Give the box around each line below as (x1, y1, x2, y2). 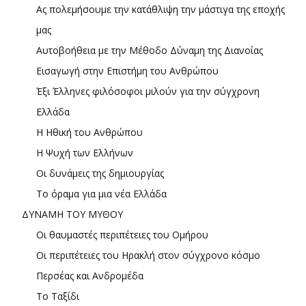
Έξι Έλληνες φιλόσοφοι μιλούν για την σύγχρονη (36, 85, 260, 98)
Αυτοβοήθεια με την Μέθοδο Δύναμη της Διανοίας (36, 44, 263, 57)
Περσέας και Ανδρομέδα (36, 269, 143, 283)
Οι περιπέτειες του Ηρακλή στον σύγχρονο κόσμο (36, 249, 260, 262)
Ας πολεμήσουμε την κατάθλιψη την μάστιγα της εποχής (36, 3, 285, 16)
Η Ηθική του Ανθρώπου (36, 126, 143, 139)
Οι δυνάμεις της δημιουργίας (36, 167, 164, 180)
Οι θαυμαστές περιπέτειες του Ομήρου (36, 228, 208, 242)
